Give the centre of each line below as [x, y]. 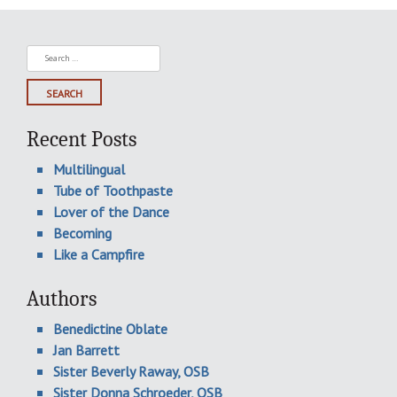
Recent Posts [82, 139]
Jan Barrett [86, 350]
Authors [62, 298]
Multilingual [89, 169]
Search [48, 54]
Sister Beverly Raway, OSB [131, 371]
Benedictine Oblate [110, 328]
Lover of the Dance [111, 211]
